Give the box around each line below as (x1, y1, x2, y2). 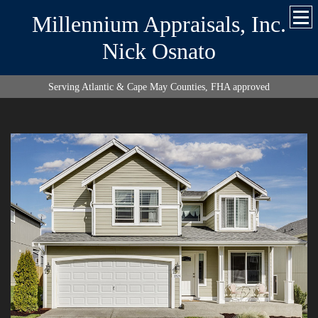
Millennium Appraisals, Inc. (32, 11, 286, 37)
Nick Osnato (102, 38, 216, 64)
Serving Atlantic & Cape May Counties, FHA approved (48, 82, 270, 92)
